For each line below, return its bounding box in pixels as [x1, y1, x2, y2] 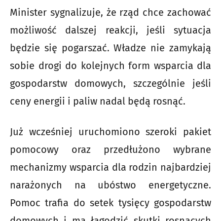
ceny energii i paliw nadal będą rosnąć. [10, 95, 185, 108]
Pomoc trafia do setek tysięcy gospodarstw [10, 197, 211, 209]
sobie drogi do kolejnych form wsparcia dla [10, 60, 211, 72]
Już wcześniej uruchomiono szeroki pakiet [10, 126, 211, 138]
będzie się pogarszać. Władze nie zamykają [10, 42, 211, 54]
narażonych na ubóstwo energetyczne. [10, 179, 211, 191]
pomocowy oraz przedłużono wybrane [10, 144, 211, 156]
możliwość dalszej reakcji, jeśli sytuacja [10, 24, 211, 37]
